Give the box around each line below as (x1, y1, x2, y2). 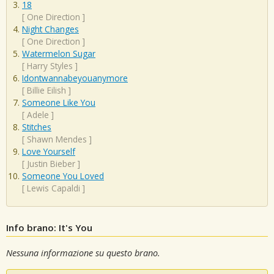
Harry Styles (27, 60, 73, 72)
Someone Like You (22, 97, 95, 109)
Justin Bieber (27, 158, 75, 170)
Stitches (22, 121, 51, 133)
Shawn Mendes (27, 133, 87, 146)
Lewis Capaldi (27, 182, 80, 194)
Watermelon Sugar (22, 48, 95, 60)
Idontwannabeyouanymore (22, 72, 128, 84)
